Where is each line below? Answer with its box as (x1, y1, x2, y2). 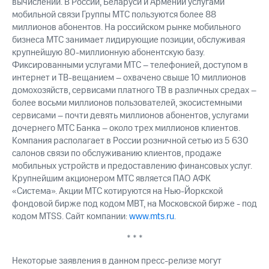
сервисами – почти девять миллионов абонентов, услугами (12, 109, 249, 122)
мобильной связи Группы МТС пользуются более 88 (12, 8, 216, 22)
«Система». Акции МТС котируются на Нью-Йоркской (12, 185, 223, 198)
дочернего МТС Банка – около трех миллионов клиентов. (12, 122, 240, 135)
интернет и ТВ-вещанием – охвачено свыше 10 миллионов (12, 71, 246, 85)
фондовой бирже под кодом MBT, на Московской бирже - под (12, 198, 257, 211)
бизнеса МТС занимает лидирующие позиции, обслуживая (12, 34, 245, 47)
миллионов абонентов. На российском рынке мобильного (12, 21, 241, 34)
